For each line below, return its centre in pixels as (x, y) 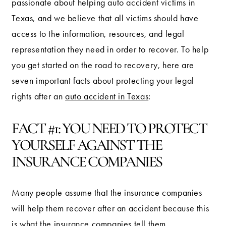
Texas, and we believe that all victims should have (105, 18)
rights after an (39, 97)
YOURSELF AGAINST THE (87, 145)
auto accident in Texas (107, 97)
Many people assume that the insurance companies (107, 193)
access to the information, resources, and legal (98, 34)
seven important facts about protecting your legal (103, 81)
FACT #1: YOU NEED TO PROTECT (109, 128)
